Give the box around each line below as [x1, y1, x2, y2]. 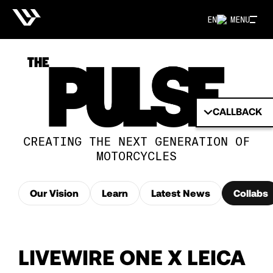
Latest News [151, 186, 210, 199]
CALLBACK [212, 105, 262, 118]
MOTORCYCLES [96, 147, 177, 163]
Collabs [233, 186, 268, 199]
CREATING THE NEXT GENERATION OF [23, 133, 250, 148]
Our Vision [30, 186, 79, 199]
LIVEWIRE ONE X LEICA [18, 244, 246, 269]
